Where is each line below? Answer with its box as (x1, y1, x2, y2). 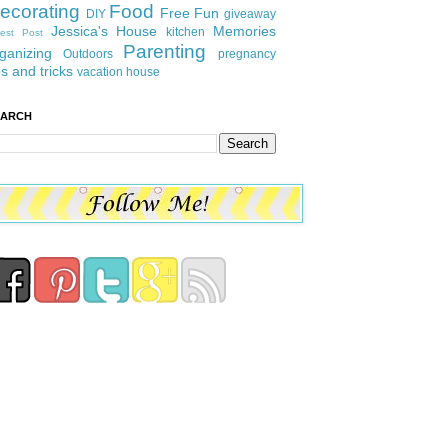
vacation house (77, 65, 160, 80)
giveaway (224, 7, 277, 22)
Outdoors (63, 47, 113, 62)
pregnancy (218, 47, 276, 62)
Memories (213, 23, 277, 40)
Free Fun (159, 5, 220, 22)
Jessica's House (50, 23, 158, 40)
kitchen (166, 25, 206, 40)
